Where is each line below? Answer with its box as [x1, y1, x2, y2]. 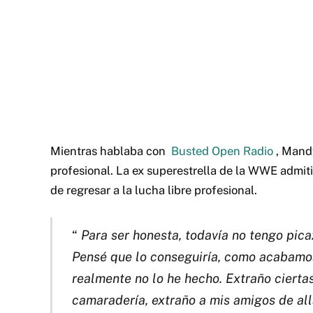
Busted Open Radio [171, 143, 273, 158]
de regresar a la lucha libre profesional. [50, 182, 257, 197]
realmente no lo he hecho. [71, 270, 226, 286]
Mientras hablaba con [50, 143, 171, 158]
